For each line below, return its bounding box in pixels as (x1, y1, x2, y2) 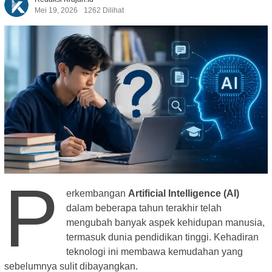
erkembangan (66, 188, 129, 199)
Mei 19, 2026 (35, 6, 78, 15)
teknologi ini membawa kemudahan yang (66, 246, 243, 257)
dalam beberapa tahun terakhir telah (66, 203, 222, 214)
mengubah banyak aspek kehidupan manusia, (66, 217, 265, 228)
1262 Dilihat (84, 6, 124, 15)
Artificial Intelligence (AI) (128, 188, 240, 199)
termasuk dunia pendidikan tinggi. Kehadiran (66, 232, 259, 243)
